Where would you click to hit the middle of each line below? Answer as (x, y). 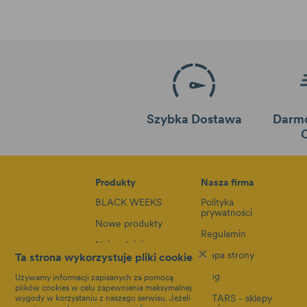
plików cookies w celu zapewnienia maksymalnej (103, 287)
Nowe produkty (128, 223)
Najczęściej (119, 245)
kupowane (117, 255)
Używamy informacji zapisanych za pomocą (94, 277)
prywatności (227, 212)
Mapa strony (228, 255)
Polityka (218, 202)
